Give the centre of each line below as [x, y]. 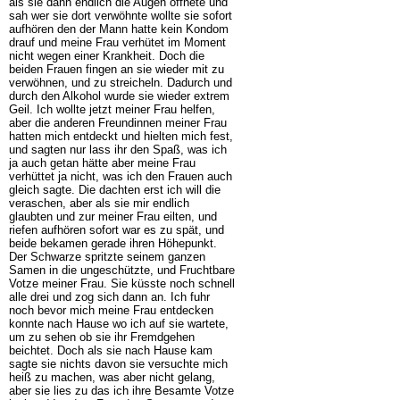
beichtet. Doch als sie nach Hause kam [110, 350]
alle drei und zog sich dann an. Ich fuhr [109, 296]
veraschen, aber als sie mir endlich [99, 203]
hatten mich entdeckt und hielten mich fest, [121, 136]
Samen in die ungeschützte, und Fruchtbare [121, 270]
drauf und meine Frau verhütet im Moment [117, 42]
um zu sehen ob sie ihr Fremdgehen [101, 337]
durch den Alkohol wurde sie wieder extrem [119, 96]
